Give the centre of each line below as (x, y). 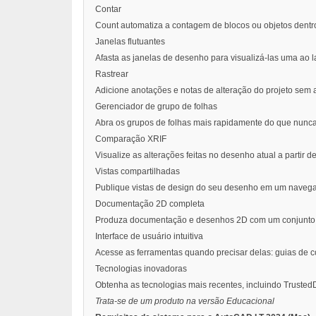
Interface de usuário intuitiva (149, 237)
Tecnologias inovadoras (141, 269)
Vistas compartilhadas (138, 172)
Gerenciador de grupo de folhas (156, 107)
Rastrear (112, 74)
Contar (108, 10)
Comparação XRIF (131, 139)
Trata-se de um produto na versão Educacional (185, 302)
